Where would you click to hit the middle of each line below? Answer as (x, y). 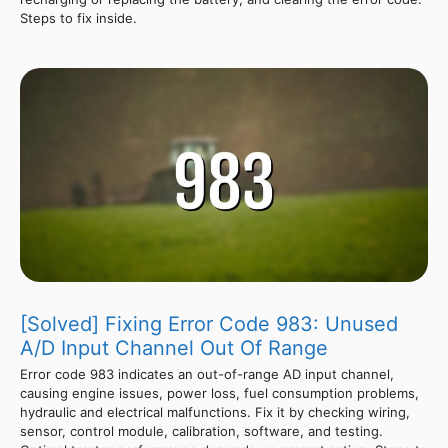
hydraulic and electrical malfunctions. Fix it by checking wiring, (215, 411)
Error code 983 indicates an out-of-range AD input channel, (207, 373)
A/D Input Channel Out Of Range (174, 347)
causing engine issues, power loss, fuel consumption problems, (219, 392)
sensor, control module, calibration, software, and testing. (201, 430)
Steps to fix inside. (78, 17)
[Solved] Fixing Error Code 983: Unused (209, 323)
